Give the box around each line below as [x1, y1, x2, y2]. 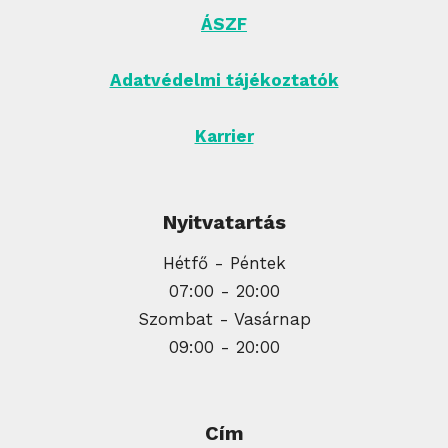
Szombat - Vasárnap [137, 308, 311, 329]
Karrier [194, 125, 254, 146]
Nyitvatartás [162, 209, 286, 234]
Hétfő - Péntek [162, 252, 286, 273]
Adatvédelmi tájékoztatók [109, 69, 339, 90]
